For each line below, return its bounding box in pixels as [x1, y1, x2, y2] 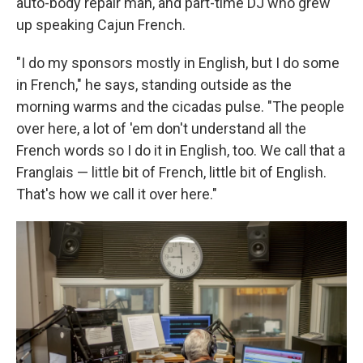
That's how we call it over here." [16, 186, 217, 203]
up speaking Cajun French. [16, 16, 186, 33]
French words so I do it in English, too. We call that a [16, 142, 345, 159]
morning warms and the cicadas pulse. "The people [16, 98, 344, 115]
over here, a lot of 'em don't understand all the [16, 120, 306, 137]
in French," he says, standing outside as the [16, 76, 292, 93]
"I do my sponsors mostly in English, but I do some [16, 54, 340, 71]
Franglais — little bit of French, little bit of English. [16, 164, 327, 181]
